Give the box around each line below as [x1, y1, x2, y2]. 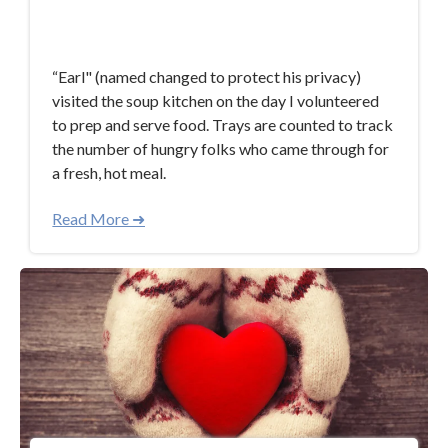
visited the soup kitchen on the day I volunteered [52, 90, 380, 110]
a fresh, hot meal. [52, 162, 167, 182]
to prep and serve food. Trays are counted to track [52, 114, 394, 134]
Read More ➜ [52, 208, 146, 228]
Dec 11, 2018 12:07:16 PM [52, 22, 218, 40]
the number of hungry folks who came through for [52, 138, 390, 158]
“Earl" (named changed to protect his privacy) [52, 66, 362, 86]
